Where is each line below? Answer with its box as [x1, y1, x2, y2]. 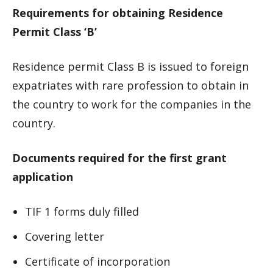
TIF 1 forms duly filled [25, 204, 139, 219]
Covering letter [25, 229, 104, 244]
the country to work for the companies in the [12, 97, 251, 112]
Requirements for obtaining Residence [12, 5, 223, 20]
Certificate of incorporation [25, 254, 170, 269]
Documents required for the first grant [12, 151, 227, 165]
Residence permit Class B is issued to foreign [12, 59, 249, 74]
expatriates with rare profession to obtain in [12, 78, 249, 93]
